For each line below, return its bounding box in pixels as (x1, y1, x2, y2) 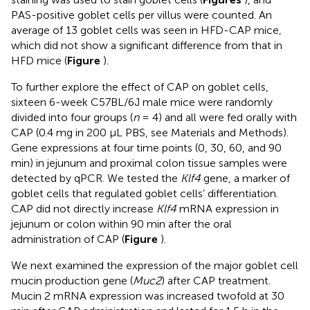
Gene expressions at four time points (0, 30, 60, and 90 (11, 140, 282, 154)
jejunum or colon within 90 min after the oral (11, 217, 232, 230)
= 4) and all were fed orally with (139, 110, 297, 124)
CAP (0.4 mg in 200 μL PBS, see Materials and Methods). (11, 125, 289, 139)
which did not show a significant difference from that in (11, 38, 282, 52)
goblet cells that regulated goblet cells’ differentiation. (11, 186, 278, 200)
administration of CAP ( (11, 232, 125, 246)
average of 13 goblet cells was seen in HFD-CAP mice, (11, 23, 282, 37)
